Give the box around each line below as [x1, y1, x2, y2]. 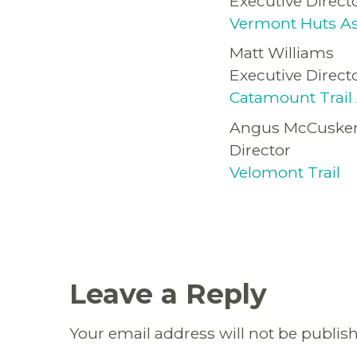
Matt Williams [229, 43, 334, 63]
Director [229, 139, 291, 159]
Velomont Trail [229, 162, 340, 182]
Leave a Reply [69, 277, 267, 311]
